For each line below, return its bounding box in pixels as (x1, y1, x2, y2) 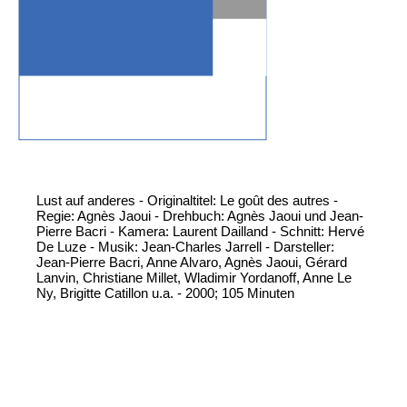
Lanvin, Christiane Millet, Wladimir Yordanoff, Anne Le (36, 270, 352, 286)
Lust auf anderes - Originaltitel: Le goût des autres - (36, 193, 338, 209)
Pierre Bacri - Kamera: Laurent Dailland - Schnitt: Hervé (36, 223, 364, 240)
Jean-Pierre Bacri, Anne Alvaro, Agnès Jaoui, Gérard (36, 254, 347, 271)
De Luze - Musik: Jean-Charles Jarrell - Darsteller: (36, 239, 334, 255)
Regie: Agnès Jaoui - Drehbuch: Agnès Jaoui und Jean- (36, 208, 363, 224)
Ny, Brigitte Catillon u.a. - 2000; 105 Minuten (36, 285, 294, 302)
